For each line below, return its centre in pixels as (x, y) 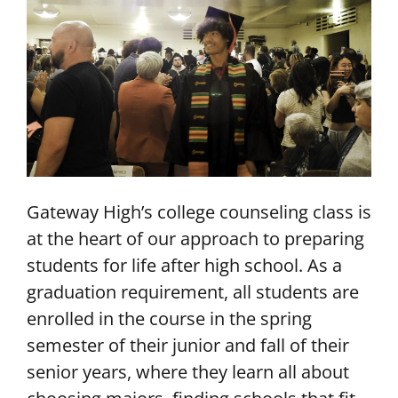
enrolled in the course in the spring (169, 318)
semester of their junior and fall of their (188, 344)
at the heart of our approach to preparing (195, 238)
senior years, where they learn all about (188, 371)
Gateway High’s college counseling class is (199, 211)
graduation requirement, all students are (193, 291)
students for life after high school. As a (184, 264)
